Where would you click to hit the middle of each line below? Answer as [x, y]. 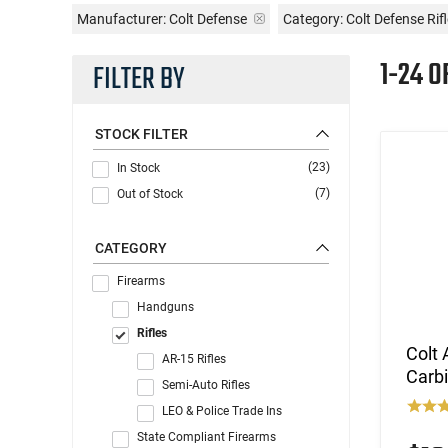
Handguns [165, 306]
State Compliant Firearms [206, 436]
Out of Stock [150, 193]
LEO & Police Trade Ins [222, 410]
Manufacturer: [121, 18]
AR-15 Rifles [194, 358]
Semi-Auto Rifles [206, 384]
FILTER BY [139, 79]
